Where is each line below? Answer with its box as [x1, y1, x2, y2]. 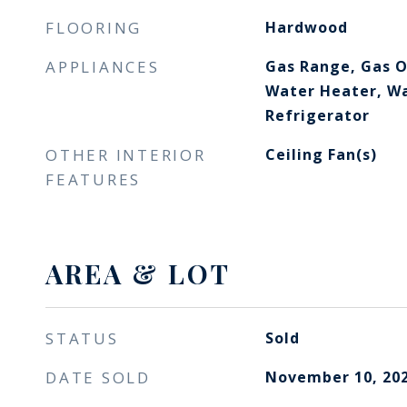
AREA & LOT [45, 256, 231, 291]
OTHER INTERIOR [45, 144, 206, 165]
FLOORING [45, 17, 142, 38]
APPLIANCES [45, 56, 160, 77]
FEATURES [45, 169, 141, 190]
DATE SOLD [45, 367, 151, 388]
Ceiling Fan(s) [264, 144, 377, 164]
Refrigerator [264, 105, 370, 125]
